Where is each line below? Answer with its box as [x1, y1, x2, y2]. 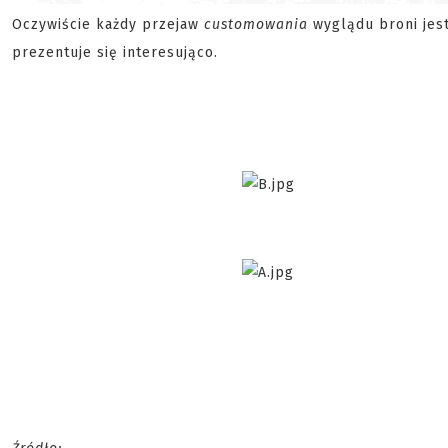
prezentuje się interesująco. [12, 44, 218, 62]
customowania [204, 16, 308, 34]
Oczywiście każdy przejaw [12, 16, 204, 34]
